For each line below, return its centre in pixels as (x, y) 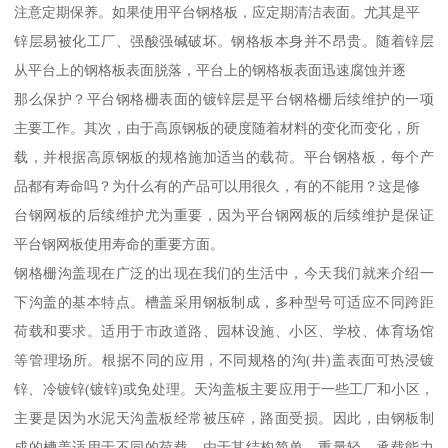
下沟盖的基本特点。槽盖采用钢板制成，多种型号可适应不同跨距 (224, 302)
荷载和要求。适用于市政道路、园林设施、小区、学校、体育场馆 (224, 331)
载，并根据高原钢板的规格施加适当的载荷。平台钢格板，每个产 (224, 157)
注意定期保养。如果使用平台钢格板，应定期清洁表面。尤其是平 (217, 12)
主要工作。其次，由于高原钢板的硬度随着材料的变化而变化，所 (217, 128)
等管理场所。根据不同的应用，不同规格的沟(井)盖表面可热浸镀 (224, 360)
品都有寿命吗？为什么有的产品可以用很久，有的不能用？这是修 (217, 186)
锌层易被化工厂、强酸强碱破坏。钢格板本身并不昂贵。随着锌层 (224, 41)
